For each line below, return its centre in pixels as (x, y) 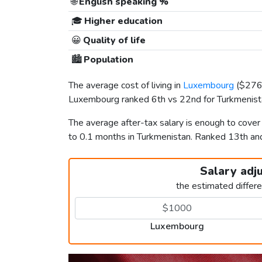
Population (107, 60)
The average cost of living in (126, 86)
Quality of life (113, 41)
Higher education (122, 21)
